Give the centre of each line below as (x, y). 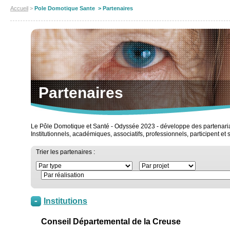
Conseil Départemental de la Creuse (111, 222)
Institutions (65, 201)
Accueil (19, 8)
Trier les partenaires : (65, 152)
